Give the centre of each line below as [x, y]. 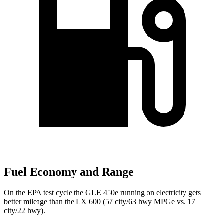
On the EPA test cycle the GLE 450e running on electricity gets [102, 193]
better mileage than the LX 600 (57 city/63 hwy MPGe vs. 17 [100, 202]
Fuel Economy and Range [69, 172]
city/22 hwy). [25, 211]
